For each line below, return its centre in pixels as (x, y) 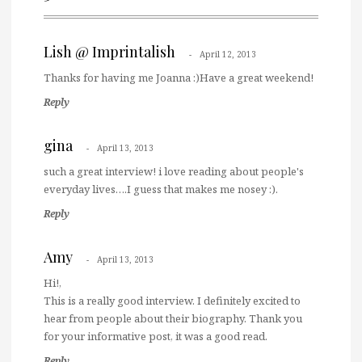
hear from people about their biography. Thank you (173, 319)
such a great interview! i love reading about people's (174, 172)
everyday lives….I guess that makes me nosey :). (161, 189)
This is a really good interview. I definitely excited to (172, 301)
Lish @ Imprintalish (109, 52)
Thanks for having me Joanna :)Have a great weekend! (179, 78)
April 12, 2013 (228, 55)
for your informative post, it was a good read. (156, 337)
